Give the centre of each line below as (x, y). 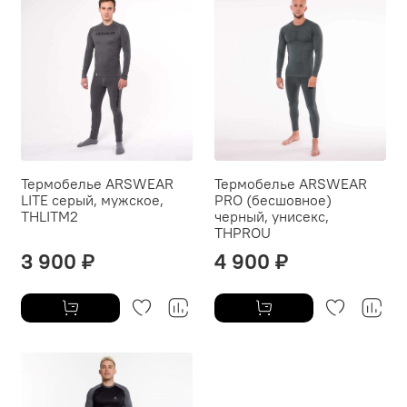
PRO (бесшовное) (273, 200)
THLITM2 (50, 217)
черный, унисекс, (272, 217)
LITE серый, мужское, (92, 200)
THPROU (243, 233)
